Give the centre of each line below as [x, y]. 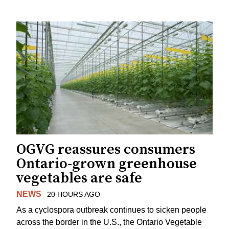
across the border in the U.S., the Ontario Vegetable [109, 222]
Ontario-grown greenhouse [107, 164]
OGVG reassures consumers [106, 150]
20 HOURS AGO [73, 194]
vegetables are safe [79, 178]
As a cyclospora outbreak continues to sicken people [111, 210]
